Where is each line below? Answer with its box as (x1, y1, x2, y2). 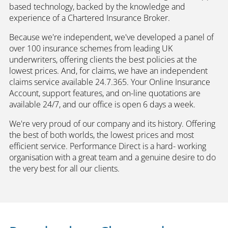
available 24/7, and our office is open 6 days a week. (9, 99, 197, 110)
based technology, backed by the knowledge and (9, 1, 185, 12)
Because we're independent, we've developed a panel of (9, 32, 214, 43)
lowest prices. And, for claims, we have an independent (9, 65, 208, 76)
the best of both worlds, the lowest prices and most (9, 129, 194, 140)
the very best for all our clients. (9, 163, 120, 174)
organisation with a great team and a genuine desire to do (9, 152, 216, 163)
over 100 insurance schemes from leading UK (9, 43, 173, 54)
